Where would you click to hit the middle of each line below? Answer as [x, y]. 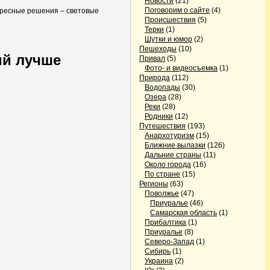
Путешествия [162, 126]
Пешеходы [158, 49]
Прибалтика [165, 222]
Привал [152, 58]
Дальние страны [173, 155]
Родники [159, 116]
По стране [162, 174]
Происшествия [170, 20]
